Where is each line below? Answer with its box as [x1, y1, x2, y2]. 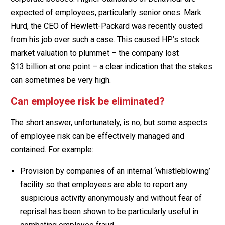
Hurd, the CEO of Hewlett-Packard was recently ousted [10, 21, 203, 31]
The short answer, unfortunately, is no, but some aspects [10, 117, 207, 127]
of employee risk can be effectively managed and [10, 131, 184, 141]
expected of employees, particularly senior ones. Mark [10, 7, 201, 17]
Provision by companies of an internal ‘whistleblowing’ [20, 166, 210, 176]
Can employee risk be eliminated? [10, 95, 165, 107]
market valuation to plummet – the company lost [10, 48, 179, 58]
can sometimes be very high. [10, 75, 111, 85]
